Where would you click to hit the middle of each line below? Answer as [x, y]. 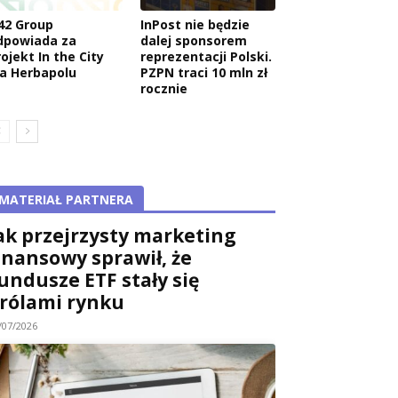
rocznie [164, 88]
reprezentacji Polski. [206, 56]
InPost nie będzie [195, 24]
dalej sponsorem [194, 40]
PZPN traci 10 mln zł [204, 72]
